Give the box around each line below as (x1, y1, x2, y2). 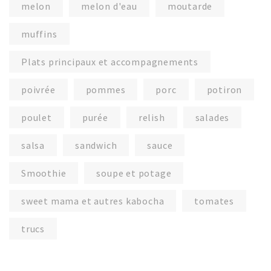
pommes (85, 83, 126, 96)
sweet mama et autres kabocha (21, 194, 165, 207)
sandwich (75, 139, 117, 151)
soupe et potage (96, 166, 172, 179)
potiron (206, 83, 243, 96)
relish (138, 111, 165, 123)
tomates (194, 194, 235, 207)
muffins (21, 27, 57, 40)
